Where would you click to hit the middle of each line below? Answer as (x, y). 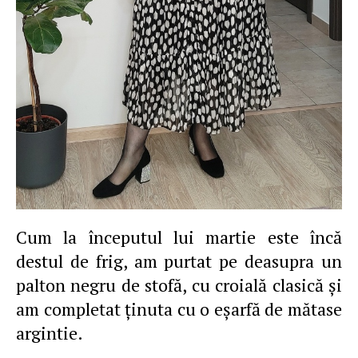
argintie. (50, 333)
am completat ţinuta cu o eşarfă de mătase (179, 309)
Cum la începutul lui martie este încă (179, 237)
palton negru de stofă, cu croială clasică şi (179, 285)
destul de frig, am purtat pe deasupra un (179, 261)
